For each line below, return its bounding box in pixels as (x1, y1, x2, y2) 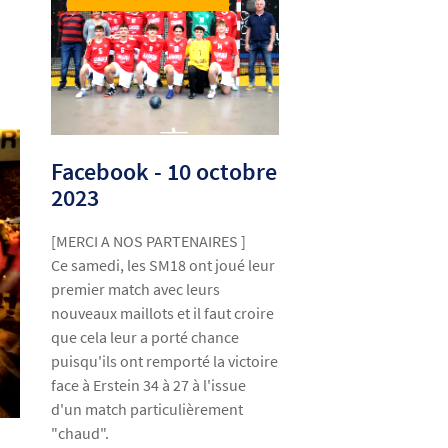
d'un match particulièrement (51, 399, 244, 420)
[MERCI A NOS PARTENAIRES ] (51, 231, 247, 252)
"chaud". (51, 423, 110, 444)
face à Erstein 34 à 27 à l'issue (51, 375, 247, 396)
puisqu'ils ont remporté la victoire (51, 351, 279, 372)
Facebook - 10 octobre (51, 156, 278, 188)
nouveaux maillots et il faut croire (51, 303, 275, 324)
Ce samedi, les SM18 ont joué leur (51, 255, 276, 276)
